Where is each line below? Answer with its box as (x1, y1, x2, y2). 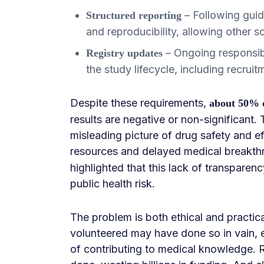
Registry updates (86, 47, 163, 59)
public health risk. (70, 177, 155, 190)
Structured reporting (86, 9, 181, 21)
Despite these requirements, (70, 96, 209, 109)
